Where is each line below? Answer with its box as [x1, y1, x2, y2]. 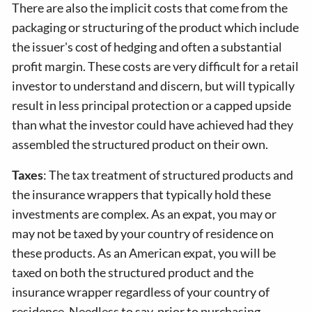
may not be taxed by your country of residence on [12, 226, 274, 241]
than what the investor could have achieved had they [12, 117, 294, 132]
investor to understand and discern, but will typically [12, 78, 295, 93]
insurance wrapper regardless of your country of [12, 284, 270, 299]
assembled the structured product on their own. [12, 136, 269, 152]
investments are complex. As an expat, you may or [12, 206, 277, 221]
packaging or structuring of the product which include [12, 19, 299, 35]
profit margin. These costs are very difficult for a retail [12, 58, 299, 74]
